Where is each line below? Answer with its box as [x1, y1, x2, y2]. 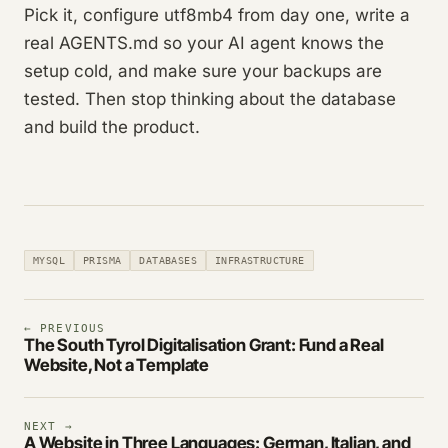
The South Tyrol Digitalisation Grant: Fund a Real [24, 335, 384, 356]
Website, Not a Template [24, 355, 210, 376]
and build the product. [24, 117, 200, 138]
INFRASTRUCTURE [215, 255, 305, 267]
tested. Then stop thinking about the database [24, 89, 396, 110]
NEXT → [24, 420, 73, 434]
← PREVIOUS [24, 322, 105, 336]
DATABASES [139, 255, 198, 267]
